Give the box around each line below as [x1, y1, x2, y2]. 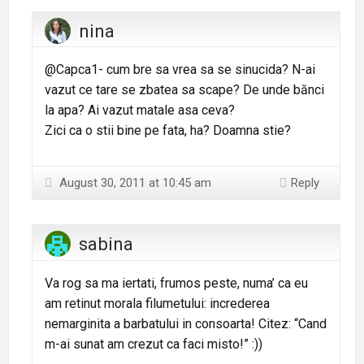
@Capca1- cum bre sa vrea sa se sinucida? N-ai [45, 62, 315, 78]
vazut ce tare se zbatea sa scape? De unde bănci [45, 82, 324, 98]
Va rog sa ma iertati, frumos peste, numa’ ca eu [45, 275, 308, 291]
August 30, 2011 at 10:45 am [56, 175, 211, 191]
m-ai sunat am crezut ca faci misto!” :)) [45, 336, 262, 352]
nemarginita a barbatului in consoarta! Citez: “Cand [45, 315, 327, 331]
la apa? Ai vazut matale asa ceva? [45, 102, 235, 119]
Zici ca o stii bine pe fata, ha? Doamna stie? [45, 123, 291, 139]
